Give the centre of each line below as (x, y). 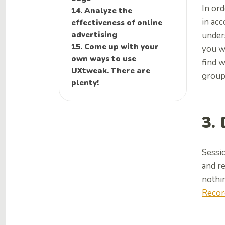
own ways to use (104, 59)
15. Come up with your (115, 46)
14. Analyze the (102, 10)
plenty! (85, 83)
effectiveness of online (117, 22)
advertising (94, 34)
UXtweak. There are (111, 71)
